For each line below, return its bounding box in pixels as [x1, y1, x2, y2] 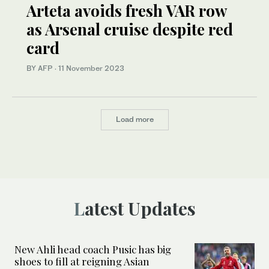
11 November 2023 [58, 63, 124, 73]
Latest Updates [84, 196, 196, 221]
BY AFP [26, 63, 55, 73]
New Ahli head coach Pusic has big [14, 243, 171, 256]
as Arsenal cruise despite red [26, 18, 233, 40]
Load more [115, 115, 154, 124]
